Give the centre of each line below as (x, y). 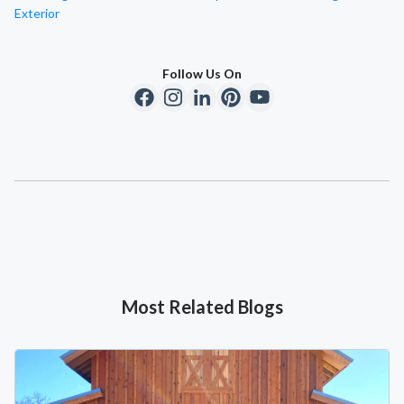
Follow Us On (202, 74)
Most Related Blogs (202, 307)
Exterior (37, 14)
